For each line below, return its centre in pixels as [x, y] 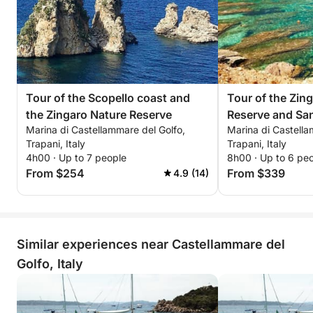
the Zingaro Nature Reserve [99, 115]
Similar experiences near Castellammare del [151, 244]
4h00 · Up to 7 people [76, 158]
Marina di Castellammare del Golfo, [105, 130]
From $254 [55, 173]
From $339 [256, 173]
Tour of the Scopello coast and [108, 98]
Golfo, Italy [50, 264]
